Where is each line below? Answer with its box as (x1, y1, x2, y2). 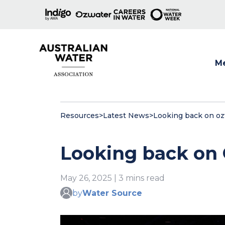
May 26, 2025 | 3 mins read (60, 173, 165, 183)
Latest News (103, 111, 149, 120)
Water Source (82, 188, 142, 198)
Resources (60, 111, 99, 120)
